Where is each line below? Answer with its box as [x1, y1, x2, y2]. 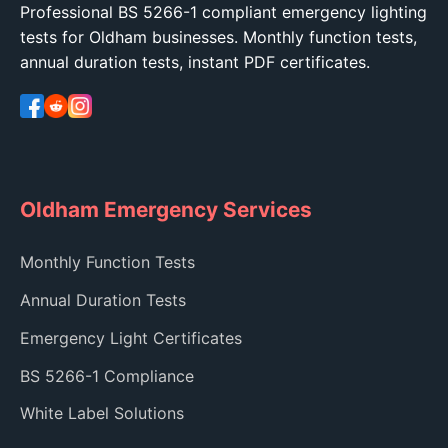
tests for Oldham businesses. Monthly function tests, [20, 27, 417, 48]
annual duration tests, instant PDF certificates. [20, 52, 370, 73]
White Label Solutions [20, 403, 184, 424]
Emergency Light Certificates [20, 327, 242, 348]
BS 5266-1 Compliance [20, 365, 194, 386]
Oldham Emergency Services [20, 197, 312, 223]
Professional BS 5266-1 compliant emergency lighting [20, 2, 427, 23]
